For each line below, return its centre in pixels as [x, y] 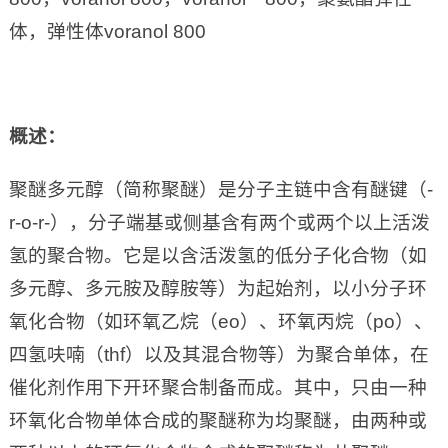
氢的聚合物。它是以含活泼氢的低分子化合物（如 [217, 256]
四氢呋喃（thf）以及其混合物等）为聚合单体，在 [218, 355]
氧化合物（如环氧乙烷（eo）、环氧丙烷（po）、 [220, 322]
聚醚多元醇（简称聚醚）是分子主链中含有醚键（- [220, 190]
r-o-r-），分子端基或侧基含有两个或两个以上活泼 [219, 223]
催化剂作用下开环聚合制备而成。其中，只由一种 [217, 388]
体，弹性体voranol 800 [107, 32]
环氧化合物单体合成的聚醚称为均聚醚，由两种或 [217, 421]
